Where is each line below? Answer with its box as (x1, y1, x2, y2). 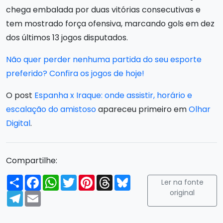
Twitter (77, 172, 105, 184)
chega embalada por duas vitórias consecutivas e (6, 3, 201, 15)
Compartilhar (23, 172, 76, 184)
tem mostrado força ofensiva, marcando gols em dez (6, 17, 215, 29)
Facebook (41, 172, 80, 184)
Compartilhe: (6, 154, 57, 166)
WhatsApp (59, 172, 101, 184)
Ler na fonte (161, 177, 204, 187)
